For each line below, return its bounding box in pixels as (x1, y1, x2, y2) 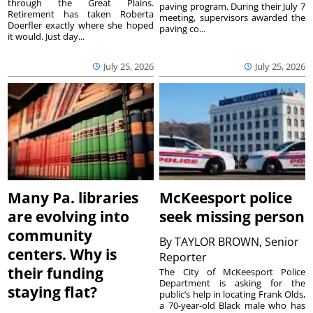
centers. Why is (8, 244, 117, 264)
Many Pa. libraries (8, 187, 139, 208)
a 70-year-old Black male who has (159, 298, 305, 312)
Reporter (159, 249, 210, 265)
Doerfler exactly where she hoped (8, 18, 154, 31)
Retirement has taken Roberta (8, 7, 154, 20)
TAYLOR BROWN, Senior (175, 233, 300, 249)
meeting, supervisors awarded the (159, 10, 305, 24)
